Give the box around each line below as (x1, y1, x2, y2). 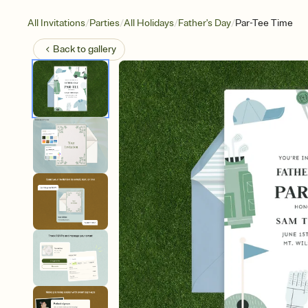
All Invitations (27, 17, 85, 29)
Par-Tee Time (235, 17, 293, 29)
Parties (89, 17, 120, 29)
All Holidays (124, 17, 174, 29)
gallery (88, 43, 116, 55)
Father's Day (178, 17, 231, 29)
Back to (53, 43, 88, 55)
